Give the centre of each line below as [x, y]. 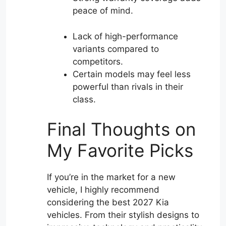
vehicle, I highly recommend [103, 190]
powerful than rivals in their [128, 87]
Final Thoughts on [121, 129]
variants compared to [116, 49]
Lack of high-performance [125, 36]
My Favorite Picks [120, 151]
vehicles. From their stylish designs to [123, 215]
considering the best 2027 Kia [108, 203]
